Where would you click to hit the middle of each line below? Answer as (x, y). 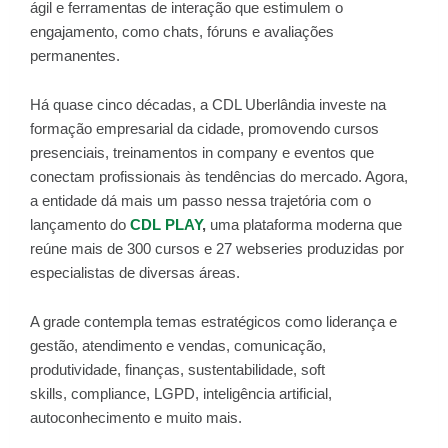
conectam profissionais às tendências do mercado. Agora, (219, 176)
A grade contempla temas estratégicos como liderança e (213, 321)
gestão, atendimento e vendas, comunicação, (178, 345)
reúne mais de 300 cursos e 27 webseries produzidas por (217, 248)
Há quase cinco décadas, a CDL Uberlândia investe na (208, 104)
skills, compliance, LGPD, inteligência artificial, (181, 393)
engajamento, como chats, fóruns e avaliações (182, 31)
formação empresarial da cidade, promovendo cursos (204, 128)
